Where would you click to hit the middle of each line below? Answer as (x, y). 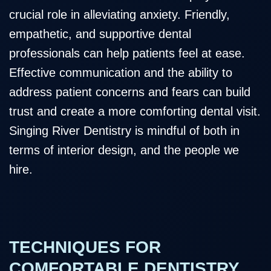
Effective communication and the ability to (121, 73)
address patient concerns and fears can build (130, 92)
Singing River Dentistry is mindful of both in (124, 131)
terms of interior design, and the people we (124, 150)
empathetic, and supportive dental (100, 34)
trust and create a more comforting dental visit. (135, 112)
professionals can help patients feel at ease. (127, 54)
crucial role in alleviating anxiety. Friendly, (119, 15)
